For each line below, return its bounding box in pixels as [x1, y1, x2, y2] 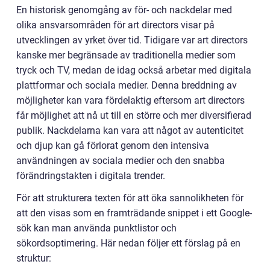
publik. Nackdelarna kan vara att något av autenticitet [16, 125, 243, 136]
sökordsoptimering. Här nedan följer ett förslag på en [16, 237, 240, 249]
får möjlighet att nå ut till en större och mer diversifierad [16, 110, 251, 121]
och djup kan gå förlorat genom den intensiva [16, 140, 209, 151]
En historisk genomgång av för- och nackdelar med [16, 4, 232, 16]
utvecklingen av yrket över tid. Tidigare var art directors [16, 34, 248, 46]
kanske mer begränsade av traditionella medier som [16, 49, 236, 61]
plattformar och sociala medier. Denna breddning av [16, 80, 237, 91]
